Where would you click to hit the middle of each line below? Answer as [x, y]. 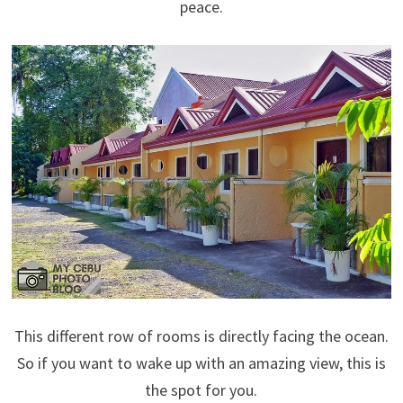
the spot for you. [201, 390]
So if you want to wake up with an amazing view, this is [201, 363]
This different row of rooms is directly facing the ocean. [201, 336]
